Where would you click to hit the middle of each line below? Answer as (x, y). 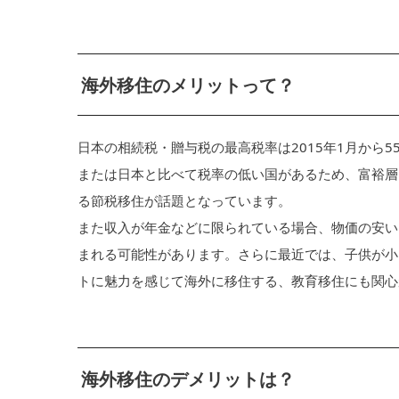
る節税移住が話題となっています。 (184, 200)
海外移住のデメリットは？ (187, 379)
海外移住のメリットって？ (187, 85)
